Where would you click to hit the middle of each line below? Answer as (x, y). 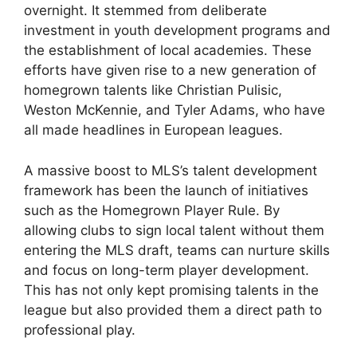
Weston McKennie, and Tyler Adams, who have (175, 110)
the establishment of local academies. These (168, 51)
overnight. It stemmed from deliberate (145, 11)
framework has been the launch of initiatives (166, 190)
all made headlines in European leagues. (153, 130)
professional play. (80, 330)
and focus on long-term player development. (167, 270)
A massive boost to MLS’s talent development (171, 170)
